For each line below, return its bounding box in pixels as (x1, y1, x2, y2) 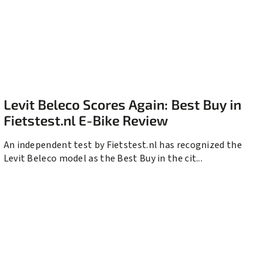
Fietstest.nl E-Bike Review (3, 112, 168, 129)
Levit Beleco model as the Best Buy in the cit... (3, 152, 203, 166)
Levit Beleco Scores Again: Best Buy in (3, 96, 241, 113)
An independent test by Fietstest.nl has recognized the (3, 138, 242, 152)
